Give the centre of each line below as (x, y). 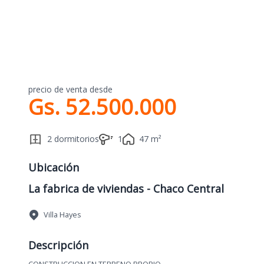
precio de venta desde (70, 89)
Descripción (58, 245)
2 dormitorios (73, 139)
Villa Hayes (62, 214)
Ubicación (54, 167)
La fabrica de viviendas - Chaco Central (126, 189)
